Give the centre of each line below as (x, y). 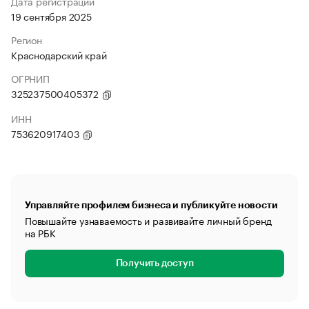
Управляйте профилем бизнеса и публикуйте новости (151, 205)
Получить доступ (154, 263)
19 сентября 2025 (51, 16)
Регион (27, 39)
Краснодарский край (59, 54)
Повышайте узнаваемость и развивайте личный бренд (148, 220)
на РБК (40, 232)
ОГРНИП (30, 78)
